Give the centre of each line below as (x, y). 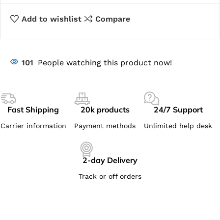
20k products (105, 109)
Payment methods (105, 125)
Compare (112, 19)
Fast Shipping (33, 109)
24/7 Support (178, 109)
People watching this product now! (105, 62)
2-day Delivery (110, 160)
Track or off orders (110, 176)
